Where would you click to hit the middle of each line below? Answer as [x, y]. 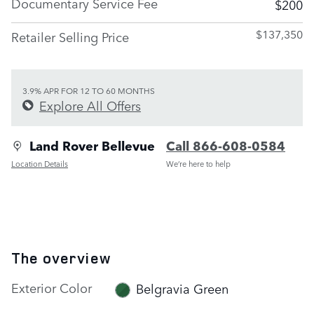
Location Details [40, 163]
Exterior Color [52, 287]
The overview [61, 258]
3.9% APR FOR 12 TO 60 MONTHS [89, 90]
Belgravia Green [183, 288]
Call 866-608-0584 [226, 145]
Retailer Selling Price [70, 36]
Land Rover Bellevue [92, 145]
